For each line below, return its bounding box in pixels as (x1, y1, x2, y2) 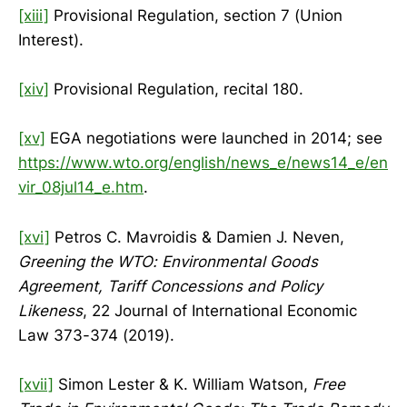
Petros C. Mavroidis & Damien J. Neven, (50, 227, 344, 246)
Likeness (18, 301, 83, 320)
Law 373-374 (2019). (18, 325, 174, 344)
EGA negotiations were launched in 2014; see (45, 129, 382, 148)
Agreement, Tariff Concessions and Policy (18, 276, 323, 295)
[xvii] (18, 374, 54, 393)
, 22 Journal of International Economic (83, 301, 357, 320)
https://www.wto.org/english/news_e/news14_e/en (18, 154, 388, 173)
